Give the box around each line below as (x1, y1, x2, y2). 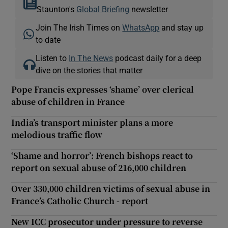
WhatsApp (122, 23, 160, 32)
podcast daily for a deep (113, 53, 202, 62)
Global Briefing (76, 5, 129, 13)
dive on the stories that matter (36, 66, 143, 74)
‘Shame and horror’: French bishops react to (11, 149, 193, 161)
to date (36, 35, 61, 44)
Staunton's (36, 5, 76, 13)
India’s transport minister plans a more (11, 116, 174, 128)
